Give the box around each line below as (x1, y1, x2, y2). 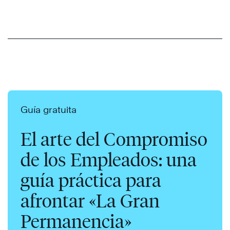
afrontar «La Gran (21, 189, 160, 212)
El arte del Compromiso (21, 127, 207, 150)
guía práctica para (21, 168, 161, 191)
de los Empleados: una (21, 148, 197, 171)
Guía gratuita (21, 104, 76, 115)
